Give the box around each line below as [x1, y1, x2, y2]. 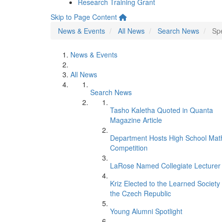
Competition [110, 143, 148, 153]
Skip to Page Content [51, 12, 117, 22]
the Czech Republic [110, 188, 171, 198]
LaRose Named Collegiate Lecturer [110, 161, 221, 170]
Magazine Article [110, 115, 162, 125]
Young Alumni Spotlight [110, 206, 182, 216]
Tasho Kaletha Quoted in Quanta [110, 105, 213, 115]
